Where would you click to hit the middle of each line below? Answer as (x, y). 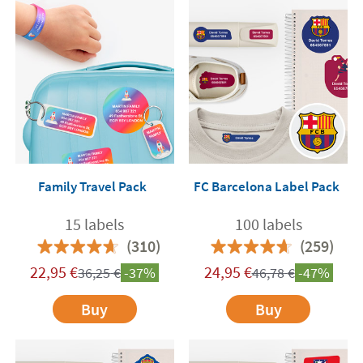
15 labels (95, 224)
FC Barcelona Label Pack (266, 186)
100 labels (268, 224)
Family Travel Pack (93, 186)
